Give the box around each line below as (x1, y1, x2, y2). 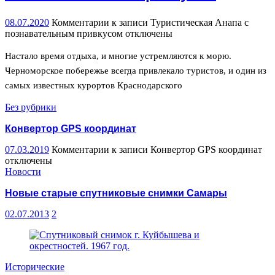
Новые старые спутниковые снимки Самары (5, 188, 227, 199)
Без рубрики (5, 102, 56, 113)
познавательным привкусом (5, 28, 123, 39)
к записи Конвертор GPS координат (109, 144, 262, 155)
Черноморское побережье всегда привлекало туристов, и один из (5, 66, 266, 76)
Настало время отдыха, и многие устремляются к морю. (5, 51, 231, 61)
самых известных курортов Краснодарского (5, 80, 182, 91)
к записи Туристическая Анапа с (109, 17, 249, 28)
